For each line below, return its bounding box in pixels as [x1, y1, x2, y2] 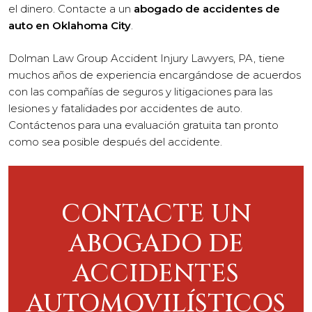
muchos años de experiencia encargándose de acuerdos [8, 68, 301, 81]
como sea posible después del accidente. [8, 134, 222, 148]
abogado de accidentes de [134, 2, 280, 15]
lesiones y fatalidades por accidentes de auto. [8, 101, 242, 115]
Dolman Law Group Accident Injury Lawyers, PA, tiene [8, 51, 285, 65]
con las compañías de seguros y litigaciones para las [8, 84, 272, 98]
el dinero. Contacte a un [8, 2, 134, 15]
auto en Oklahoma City [8, 19, 131, 32]
